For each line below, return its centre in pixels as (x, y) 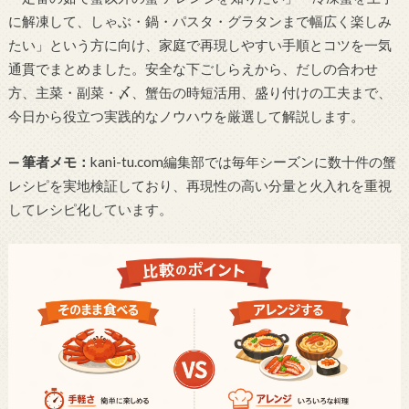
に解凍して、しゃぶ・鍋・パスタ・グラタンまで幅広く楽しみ (199, 21)
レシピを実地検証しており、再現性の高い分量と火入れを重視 (199, 186)
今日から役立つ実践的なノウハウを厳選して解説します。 (186, 115)
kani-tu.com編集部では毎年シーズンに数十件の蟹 (243, 162)
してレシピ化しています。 (90, 210)
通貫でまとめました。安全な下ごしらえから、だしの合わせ (193, 68)
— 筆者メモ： (49, 162)
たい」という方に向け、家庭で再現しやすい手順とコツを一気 (199, 44)
